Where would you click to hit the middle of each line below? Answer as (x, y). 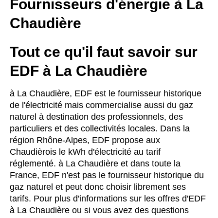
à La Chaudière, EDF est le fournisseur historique (106, 93)
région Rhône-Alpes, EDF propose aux (85, 140)
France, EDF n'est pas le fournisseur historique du (107, 175)
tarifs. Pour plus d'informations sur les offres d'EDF (108, 199)
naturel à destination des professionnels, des (96, 117)
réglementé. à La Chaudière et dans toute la (95, 163)
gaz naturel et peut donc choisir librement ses (98, 187)
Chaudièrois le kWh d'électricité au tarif (85, 152)
